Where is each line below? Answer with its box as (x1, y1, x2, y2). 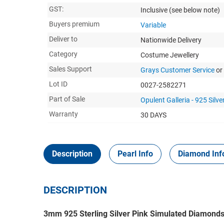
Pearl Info (117, 148, 153, 158)
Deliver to (49, 34, 77, 43)
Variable (140, 20, 166, 29)
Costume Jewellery (140, 50, 199, 59)
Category (49, 49, 77, 58)
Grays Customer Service (140, 65, 214, 74)
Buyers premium (49, 19, 99, 28)
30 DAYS (140, 110, 166, 119)
